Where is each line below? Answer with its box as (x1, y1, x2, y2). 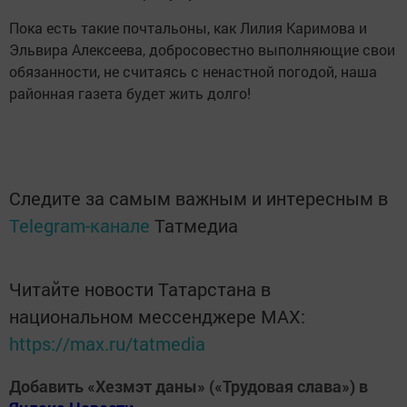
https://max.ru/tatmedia (9, 331, 205, 355)
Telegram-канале (9, 213, 150, 237)
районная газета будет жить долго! (9, 83, 251, 103)
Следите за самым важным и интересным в (9, 185, 388, 210)
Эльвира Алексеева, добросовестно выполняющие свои (9, 39, 395, 59)
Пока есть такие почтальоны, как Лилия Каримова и (9, 17, 367, 37)
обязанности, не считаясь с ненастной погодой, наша (9, 61, 377, 81)
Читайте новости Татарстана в (9, 276, 271, 301)
